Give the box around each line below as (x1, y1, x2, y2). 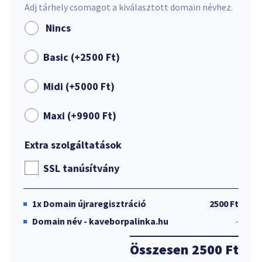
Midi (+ (43, 80, 75, 93)
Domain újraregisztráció (43, 198, 146, 209)
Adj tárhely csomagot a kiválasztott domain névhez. (25, 1, 233, 13)
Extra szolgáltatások (25, 138, 122, 151)
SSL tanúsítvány (43, 161, 119, 175)
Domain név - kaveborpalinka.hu (32, 215, 168, 227)
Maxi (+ (43, 109, 77, 122)
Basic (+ (43, 50, 80, 64)
